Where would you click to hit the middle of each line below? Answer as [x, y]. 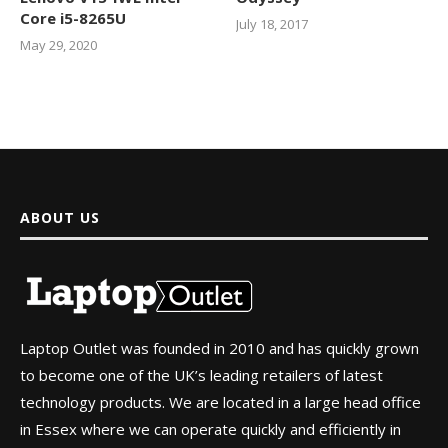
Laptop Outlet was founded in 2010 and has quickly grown [219, 348]
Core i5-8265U [73, 18]
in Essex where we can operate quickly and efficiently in [210, 429]
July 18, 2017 [272, 24]
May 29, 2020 [58, 45]
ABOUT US [60, 218]
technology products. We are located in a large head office [220, 402]
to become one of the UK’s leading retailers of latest [201, 375]
